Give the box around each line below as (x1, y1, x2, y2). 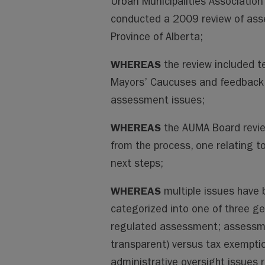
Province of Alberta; (110, 31, 203, 43)
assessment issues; (110, 94, 205, 106)
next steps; (110, 157, 163, 170)
